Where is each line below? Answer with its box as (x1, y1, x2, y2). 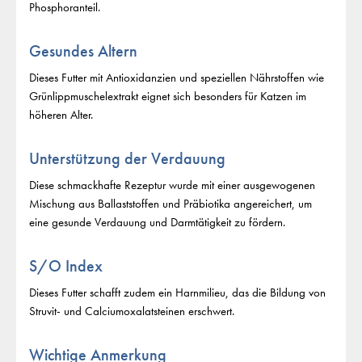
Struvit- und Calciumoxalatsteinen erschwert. (29, 303, 234, 320)
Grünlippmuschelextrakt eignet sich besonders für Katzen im (29, 88, 306, 105)
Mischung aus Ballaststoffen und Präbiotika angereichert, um (29, 196, 312, 213)
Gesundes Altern (29, 40, 137, 62)
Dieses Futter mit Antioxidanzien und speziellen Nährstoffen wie (29, 69, 324, 86)
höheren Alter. (29, 107, 93, 124)
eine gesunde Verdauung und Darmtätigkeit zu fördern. (29, 214, 285, 231)
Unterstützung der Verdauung (29, 148, 225, 170)
